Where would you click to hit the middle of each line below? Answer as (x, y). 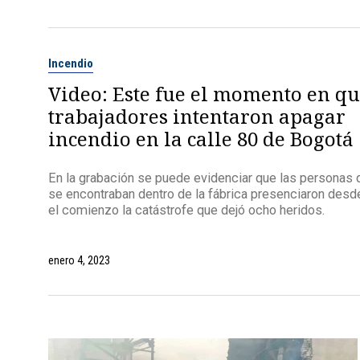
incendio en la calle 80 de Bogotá (200, 138)
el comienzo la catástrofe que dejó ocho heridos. (186, 211)
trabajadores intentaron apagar (196, 116)
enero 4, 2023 (79, 261)
